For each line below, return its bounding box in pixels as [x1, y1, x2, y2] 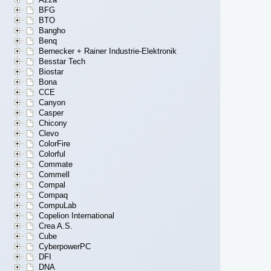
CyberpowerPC [39, 242, 91, 252]
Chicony [39, 119, 67, 128]
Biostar [39, 67, 64, 77]
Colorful [39, 149, 65, 159]
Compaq [39, 191, 68, 200]
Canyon [39, 98, 65, 108]
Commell [39, 170, 70, 180]
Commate [39, 160, 73, 169]
